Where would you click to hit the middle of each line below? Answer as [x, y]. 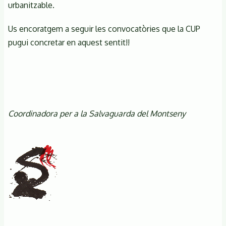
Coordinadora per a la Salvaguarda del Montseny [105, 114]
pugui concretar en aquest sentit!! [69, 42]
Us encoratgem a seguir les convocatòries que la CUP [104, 29]
